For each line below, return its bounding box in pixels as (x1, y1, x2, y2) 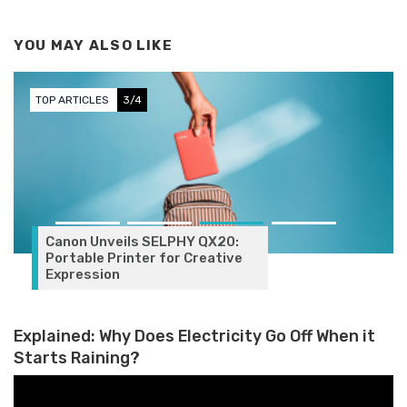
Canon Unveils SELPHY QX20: (45, 233, 239, 250)
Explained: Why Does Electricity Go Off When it (14, 325, 375, 345)
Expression (45, 265, 120, 283)
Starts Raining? (14, 347, 140, 367)
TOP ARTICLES (35, 93, 112, 106)
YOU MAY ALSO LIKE (14, 36, 173, 54)
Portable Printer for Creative (45, 249, 243, 266)
